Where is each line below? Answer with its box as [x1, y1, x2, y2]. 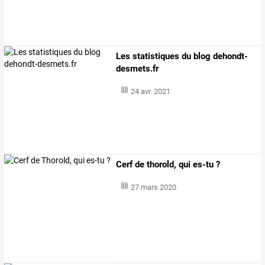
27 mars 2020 [130, 183, 176, 192]
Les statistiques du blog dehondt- [116, 51, 248, 62]
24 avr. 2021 [130, 87, 170, 96]
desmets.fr [116, 63, 159, 75]
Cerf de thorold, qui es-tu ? [116, 159, 221, 170]
